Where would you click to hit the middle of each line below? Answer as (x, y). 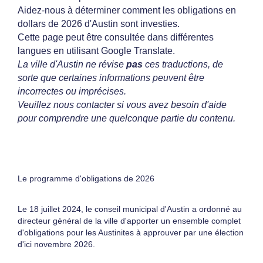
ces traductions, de (183, 64)
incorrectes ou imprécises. (72, 91)
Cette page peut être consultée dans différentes (116, 37)
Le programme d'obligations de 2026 (86, 178)
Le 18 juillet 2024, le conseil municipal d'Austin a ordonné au (130, 209)
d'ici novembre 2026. (56, 244)
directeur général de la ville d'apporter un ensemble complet (129, 221)
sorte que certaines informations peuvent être (111, 78)
